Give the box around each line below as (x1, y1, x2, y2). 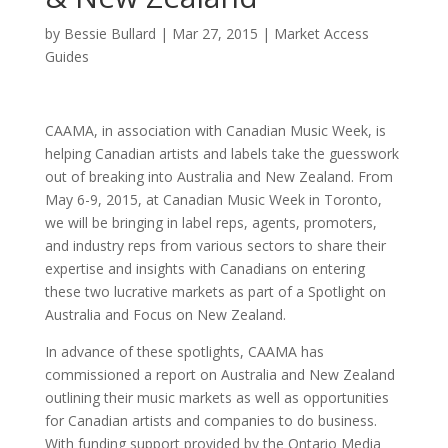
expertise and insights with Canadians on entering (44, 259, 365, 278)
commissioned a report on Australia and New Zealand (44, 365, 395, 384)
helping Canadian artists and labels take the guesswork (44, 144, 399, 163)
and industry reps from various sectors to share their (44, 236, 386, 255)
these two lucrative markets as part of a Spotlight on (44, 282, 386, 301)
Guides (44, 47, 89, 66)
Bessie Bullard (63, 24, 156, 43)
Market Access (273, 24, 369, 43)
